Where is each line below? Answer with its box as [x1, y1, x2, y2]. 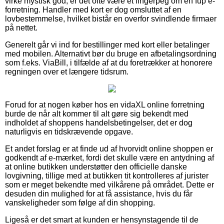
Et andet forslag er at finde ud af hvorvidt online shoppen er [5, 144, 213, 153]
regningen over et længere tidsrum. [5, 67, 128, 76]
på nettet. [5, 23, 37, 32]
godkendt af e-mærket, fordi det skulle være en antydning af [5, 153, 214, 162]
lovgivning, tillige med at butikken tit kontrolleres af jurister [5, 171, 208, 180]
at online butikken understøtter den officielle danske [5, 162, 187, 171]
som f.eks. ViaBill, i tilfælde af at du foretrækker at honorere [5, 58, 212, 67]
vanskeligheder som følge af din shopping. [5, 198, 155, 207]
